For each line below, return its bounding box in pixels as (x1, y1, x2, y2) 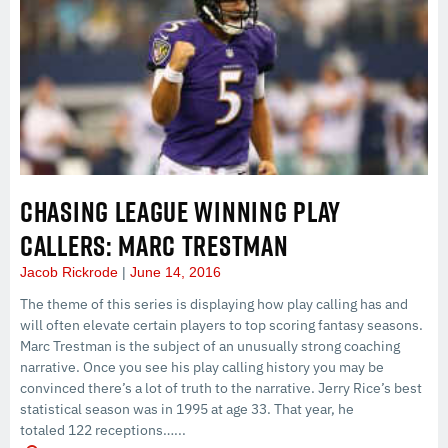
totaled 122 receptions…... (20, 420, 186, 439)
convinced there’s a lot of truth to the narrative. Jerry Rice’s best (20, 378, 422, 397)
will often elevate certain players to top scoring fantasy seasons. (20, 315, 423, 334)
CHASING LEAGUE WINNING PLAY (20, 190, 341, 232)
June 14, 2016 (126, 263, 221, 280)
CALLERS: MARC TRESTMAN (20, 224, 289, 266)
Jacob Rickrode (20, 263, 122, 280)
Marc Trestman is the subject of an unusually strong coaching (20, 336, 400, 355)
